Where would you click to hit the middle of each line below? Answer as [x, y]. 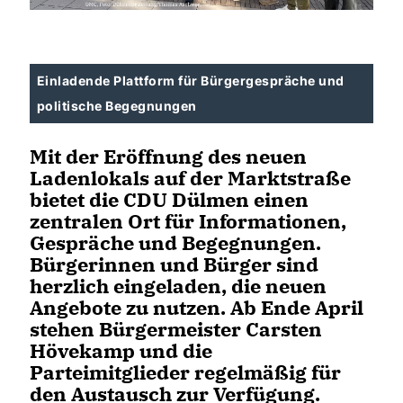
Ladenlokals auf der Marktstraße [190, 177]
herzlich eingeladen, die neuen [178, 285]
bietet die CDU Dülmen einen [169, 199]
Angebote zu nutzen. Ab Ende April [197, 307]
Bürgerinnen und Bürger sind [174, 264]
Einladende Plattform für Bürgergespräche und [191, 80]
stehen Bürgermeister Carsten [176, 328]
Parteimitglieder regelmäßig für [185, 372]
